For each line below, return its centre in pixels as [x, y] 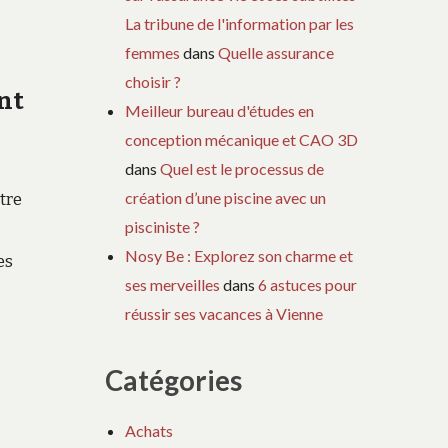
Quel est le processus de [242, 168]
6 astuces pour [308, 284]
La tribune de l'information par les [240, 23]
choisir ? [153, 81]
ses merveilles [173, 284]
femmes [153, 52]
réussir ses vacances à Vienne [224, 313]
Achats [149, 430]
